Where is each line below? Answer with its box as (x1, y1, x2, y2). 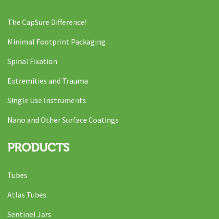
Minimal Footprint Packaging (7, 37, 106, 47)
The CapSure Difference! (7, 17, 87, 27)
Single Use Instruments (7, 95, 86, 106)
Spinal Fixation (7, 56, 57, 66)
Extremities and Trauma (7, 76, 88, 86)
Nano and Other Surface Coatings (7, 115, 119, 125)
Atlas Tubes (7, 190, 46, 200)
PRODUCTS (7, 140, 69, 155)
